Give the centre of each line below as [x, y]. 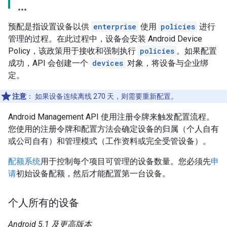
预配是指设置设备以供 [50, 27]
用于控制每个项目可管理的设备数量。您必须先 [126, 161]
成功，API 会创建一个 [49, 63]
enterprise [115, 27]
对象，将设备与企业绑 [167, 63]
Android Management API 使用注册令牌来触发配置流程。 [111, 117]
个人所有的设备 [44, 203]
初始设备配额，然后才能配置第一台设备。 [93, 174]
